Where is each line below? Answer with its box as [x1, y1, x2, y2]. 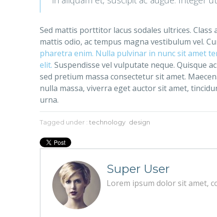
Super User [107, 161, 170, 176]
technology [89, 118, 125, 126]
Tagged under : [40, 118, 88, 126]
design [129, 118, 150, 126]
